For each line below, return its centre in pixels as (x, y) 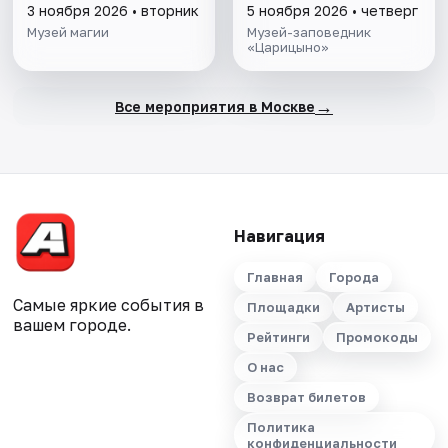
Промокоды (376, 337)
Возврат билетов (306, 397)
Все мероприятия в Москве (214, 106)
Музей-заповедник (308, 32)
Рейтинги (278, 337)
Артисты (375, 307)
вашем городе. (72, 325)
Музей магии (68, 32)
